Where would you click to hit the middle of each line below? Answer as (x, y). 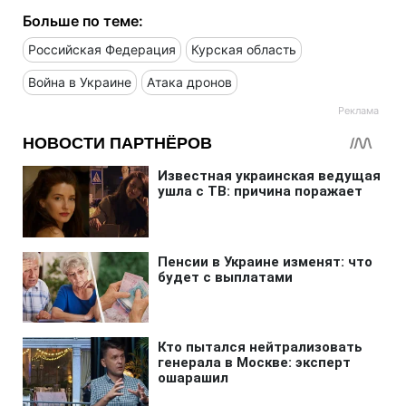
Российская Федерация (102, 49)
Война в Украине (80, 82)
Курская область (244, 49)
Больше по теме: (83, 20)
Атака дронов (189, 82)
